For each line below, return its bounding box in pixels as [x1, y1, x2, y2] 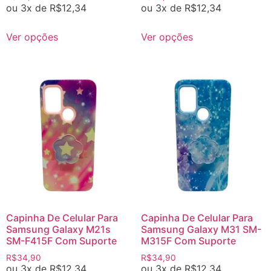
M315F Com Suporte [140, 234, 236, 247]
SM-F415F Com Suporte [6, 234, 117, 247]
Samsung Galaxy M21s [6, 223, 111, 235]
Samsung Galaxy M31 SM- [140, 223, 261, 235]
